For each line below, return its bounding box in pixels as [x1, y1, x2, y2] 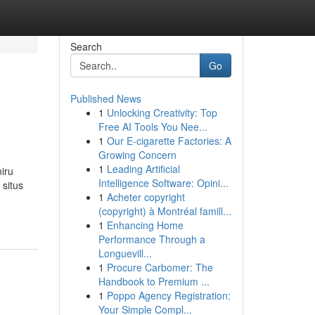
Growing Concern [98, 148, 176, 162]
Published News [70, 91, 141, 105]
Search [70, 39, 102, 53]
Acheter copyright [106, 190, 185, 204]
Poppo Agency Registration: [106, 288, 231, 302]
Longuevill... [98, 246, 152, 260]
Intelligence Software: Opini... [98, 176, 229, 190]
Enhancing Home [106, 218, 184, 232]
